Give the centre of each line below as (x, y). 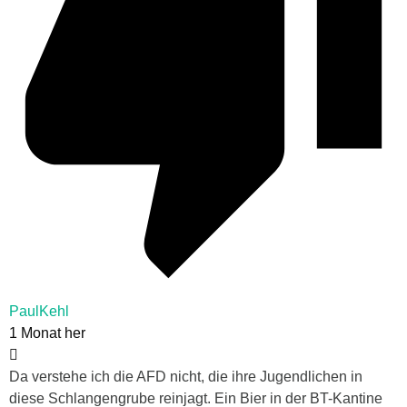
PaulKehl (39, 312)
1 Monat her (47, 333)
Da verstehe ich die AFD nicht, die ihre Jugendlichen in (186, 377)
